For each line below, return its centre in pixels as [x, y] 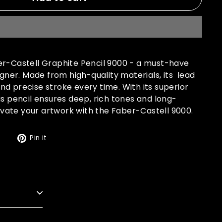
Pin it [38, 138]
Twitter [23, 161]
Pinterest [73, 161]
